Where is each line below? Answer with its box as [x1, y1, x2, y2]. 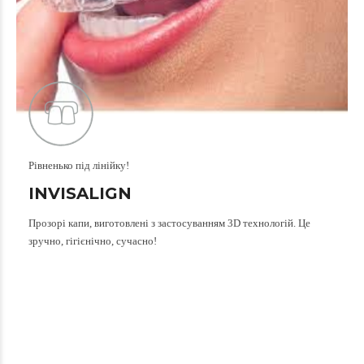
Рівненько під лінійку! [28, 158, 129, 171]
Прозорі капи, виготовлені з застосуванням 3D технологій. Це [28, 216, 310, 229]
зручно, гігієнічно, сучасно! [28, 234, 157, 247]
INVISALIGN [28, 183, 132, 203]
